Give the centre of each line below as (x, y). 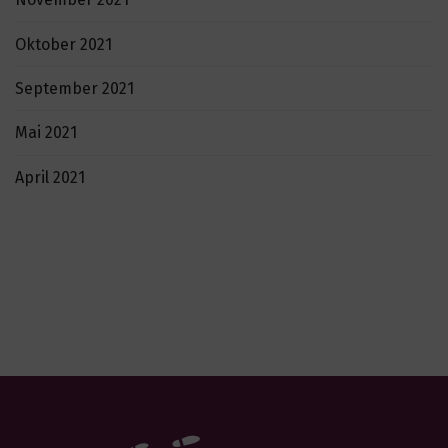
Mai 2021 (46, 133)
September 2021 (74, 89)
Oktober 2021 (63, 44)
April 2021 (50, 177)
